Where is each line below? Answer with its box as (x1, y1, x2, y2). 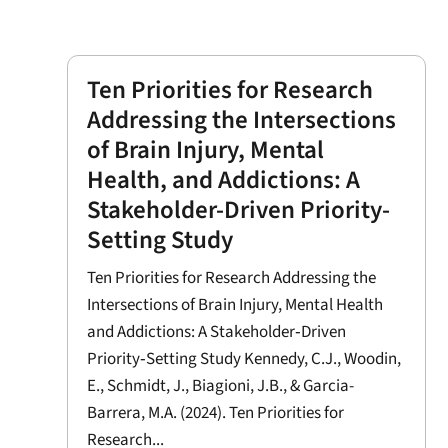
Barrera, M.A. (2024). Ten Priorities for (87, 400, 345, 425)
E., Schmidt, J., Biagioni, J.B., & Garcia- (87, 373, 355, 398)
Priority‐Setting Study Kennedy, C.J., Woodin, (87, 346, 402, 371)
